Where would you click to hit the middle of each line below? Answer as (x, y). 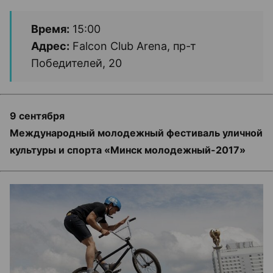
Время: (50, 29)
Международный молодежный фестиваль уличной (136, 133)
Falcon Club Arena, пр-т (133, 46)
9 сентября (37, 115)
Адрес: (50, 46)
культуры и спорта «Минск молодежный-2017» (128, 150)
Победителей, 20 (76, 63)
